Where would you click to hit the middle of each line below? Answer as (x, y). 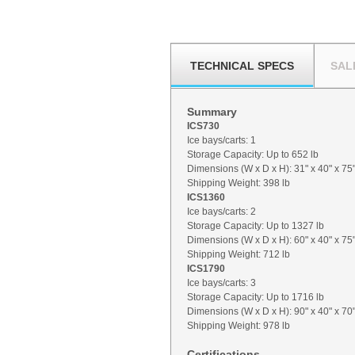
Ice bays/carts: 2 (221, 212)
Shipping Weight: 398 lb (239, 183)
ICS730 (203, 126)
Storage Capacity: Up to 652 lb (253, 155)
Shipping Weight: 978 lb (239, 326)
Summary (212, 112)
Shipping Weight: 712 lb (239, 254)
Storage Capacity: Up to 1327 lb (256, 226)
